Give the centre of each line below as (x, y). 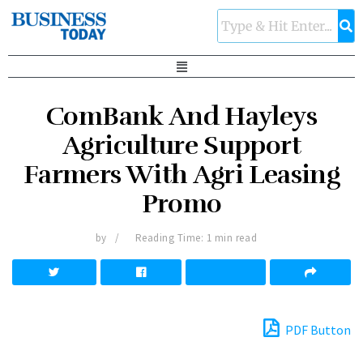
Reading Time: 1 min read (196, 238)
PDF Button (317, 330)
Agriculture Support (181, 146)
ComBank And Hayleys (181, 117)
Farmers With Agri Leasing (181, 175)
